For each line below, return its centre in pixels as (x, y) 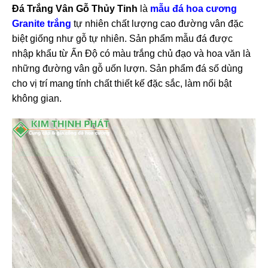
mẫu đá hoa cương (194, 8)
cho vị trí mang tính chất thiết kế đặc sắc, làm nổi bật (122, 83)
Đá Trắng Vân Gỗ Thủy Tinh (75, 8)
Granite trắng (42, 23)
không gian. (37, 98)
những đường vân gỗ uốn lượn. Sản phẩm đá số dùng (127, 68)
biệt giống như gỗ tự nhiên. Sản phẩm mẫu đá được (122, 38)
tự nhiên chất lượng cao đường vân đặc (157, 23)
